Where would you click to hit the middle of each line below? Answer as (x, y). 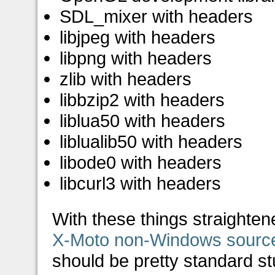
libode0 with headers (141, 162)
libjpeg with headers (138, 37)
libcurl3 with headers (141, 183)
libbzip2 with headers (142, 99)
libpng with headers (136, 58)
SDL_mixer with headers (157, 16)
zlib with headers (126, 79)
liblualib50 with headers (151, 141)
